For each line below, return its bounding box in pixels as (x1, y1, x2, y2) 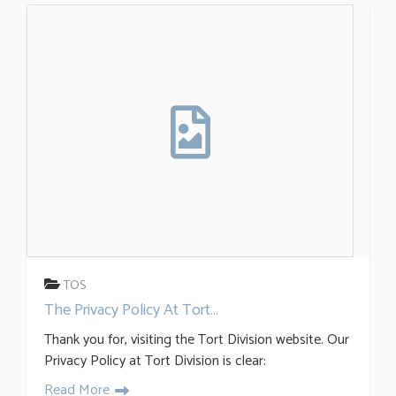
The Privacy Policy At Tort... (44, 296, 218, 324)
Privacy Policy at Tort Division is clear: (44, 348, 266, 373)
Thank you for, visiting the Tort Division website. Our (44, 327, 349, 352)
